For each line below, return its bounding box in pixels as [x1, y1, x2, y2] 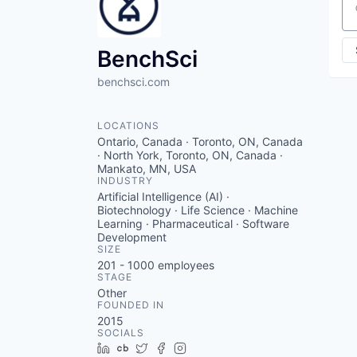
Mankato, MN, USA [97, 162, 196, 175]
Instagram [192, 341, 245, 355]
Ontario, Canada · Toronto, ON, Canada [97, 135, 303, 148]
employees [155, 258, 214, 272]
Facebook [173, 341, 225, 355]
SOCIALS [97, 327, 144, 339]
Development [97, 230, 167, 244]
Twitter [154, 341, 190, 355]
